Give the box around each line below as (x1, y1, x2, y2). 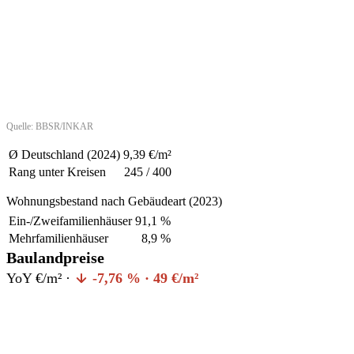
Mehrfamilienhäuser (9, 231, 108, 245)
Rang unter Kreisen (9, 164, 106, 179)
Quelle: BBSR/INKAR (6, 120, 93, 132)
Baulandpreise (6, 248, 104, 266)
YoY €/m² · (6, 269, 74, 286)
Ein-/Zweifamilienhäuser (9, 213, 132, 228)
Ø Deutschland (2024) (9, 147, 120, 161)
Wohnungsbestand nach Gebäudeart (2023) (6, 194, 222, 208)
